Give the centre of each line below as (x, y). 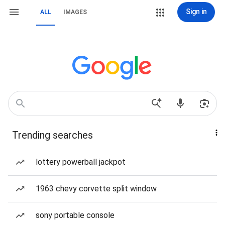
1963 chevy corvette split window (96, 189)
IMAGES (75, 12)
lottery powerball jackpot (81, 162)
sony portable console (75, 215)
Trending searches (52, 135)
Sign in (196, 12)
